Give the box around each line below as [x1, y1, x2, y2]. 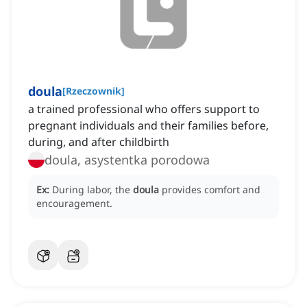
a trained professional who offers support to [28, 101, 260, 117]
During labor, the [52, 183, 133, 197]
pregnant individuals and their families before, [28, 118, 269, 134]
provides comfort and [162, 183, 260, 197]
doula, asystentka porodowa [45, 151, 210, 169]
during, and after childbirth [28, 134, 169, 150]
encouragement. [36, 197, 112, 210]
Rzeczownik [66, 84, 121, 98]
